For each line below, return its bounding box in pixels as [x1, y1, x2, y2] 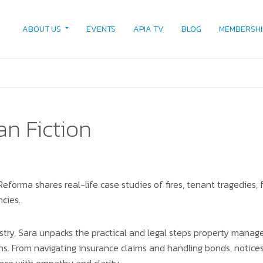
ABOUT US [22, 23, 61, 35]
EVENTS [86, 23, 116, 35]
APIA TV [133, 23, 164, 35]
